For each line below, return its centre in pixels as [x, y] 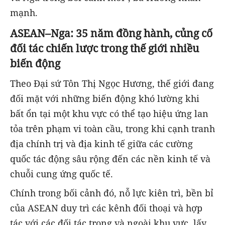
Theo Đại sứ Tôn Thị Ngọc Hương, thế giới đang [112, 84]
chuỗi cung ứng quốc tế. [62, 174]
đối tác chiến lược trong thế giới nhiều [104, 48]
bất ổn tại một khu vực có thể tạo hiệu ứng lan [109, 114]
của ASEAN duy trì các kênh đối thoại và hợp [106, 208]
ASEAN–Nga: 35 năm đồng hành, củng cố [111, 33]
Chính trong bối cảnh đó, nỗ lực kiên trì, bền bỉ [112, 193]
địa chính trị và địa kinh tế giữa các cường [101, 144]
